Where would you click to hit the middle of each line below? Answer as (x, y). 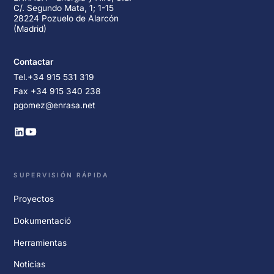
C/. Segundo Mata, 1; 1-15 (64, 8)
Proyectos (34, 199)
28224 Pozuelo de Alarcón (66, 19)
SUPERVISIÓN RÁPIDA (61, 175)
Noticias (30, 265)
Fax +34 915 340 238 (57, 91)
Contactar (34, 61)
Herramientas (40, 243)
